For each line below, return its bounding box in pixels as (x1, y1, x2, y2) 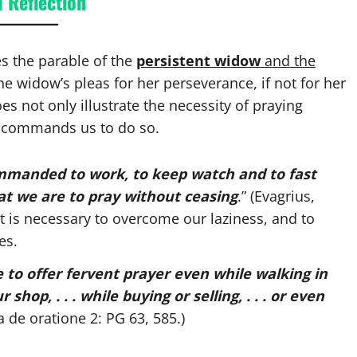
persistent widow (136, 50, 261, 70)
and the (261, 50, 316, 70)
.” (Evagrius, (237, 186, 315, 206)
